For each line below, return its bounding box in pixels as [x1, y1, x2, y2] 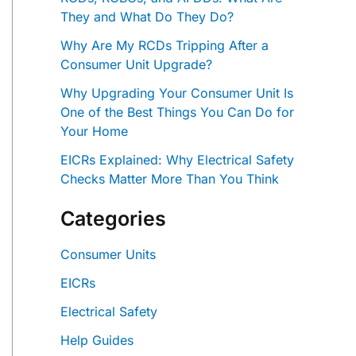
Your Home [60, 123, 128, 140]
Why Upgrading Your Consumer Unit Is [60, 85, 293, 102]
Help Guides [60, 331, 133, 348]
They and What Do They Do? [60, 9, 234, 25]
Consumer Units [60, 246, 156, 262]
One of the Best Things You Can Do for [60, 104, 294, 121]
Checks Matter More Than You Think [60, 171, 279, 188]
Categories [60, 206, 166, 230]
